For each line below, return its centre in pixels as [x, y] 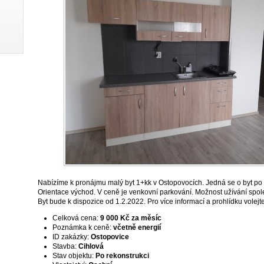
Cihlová [91, 246]
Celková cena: [75, 218]
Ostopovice [110, 237]
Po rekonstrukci [122, 255]
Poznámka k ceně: [82, 227]
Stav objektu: [73, 255]
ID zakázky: [71, 237]
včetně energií [137, 227]
